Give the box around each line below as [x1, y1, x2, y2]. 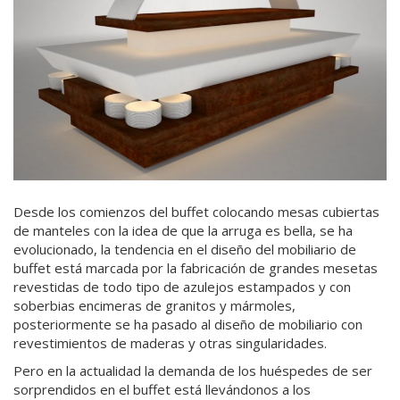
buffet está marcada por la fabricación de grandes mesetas [13, 258, 378, 277]
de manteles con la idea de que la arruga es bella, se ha [13, 221, 353, 239]
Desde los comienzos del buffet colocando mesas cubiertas [13, 202, 379, 221]
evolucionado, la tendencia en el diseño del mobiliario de [13, 239, 356, 258]
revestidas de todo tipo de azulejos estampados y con [13, 277, 351, 296]
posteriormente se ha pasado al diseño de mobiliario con [13, 314, 362, 333]
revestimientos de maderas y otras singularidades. [13, 333, 327, 352]
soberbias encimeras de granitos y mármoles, [13, 296, 296, 314]
